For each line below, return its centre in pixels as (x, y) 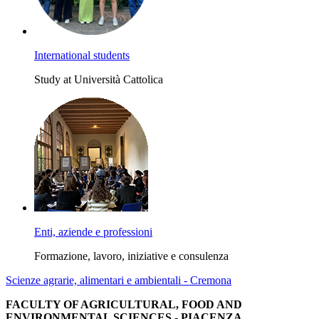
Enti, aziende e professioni (93, 231)
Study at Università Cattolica (99, 79)
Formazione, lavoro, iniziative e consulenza (131, 256)
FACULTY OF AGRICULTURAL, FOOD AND (124, 304)
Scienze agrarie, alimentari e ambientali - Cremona (119, 280)
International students (82, 55)
